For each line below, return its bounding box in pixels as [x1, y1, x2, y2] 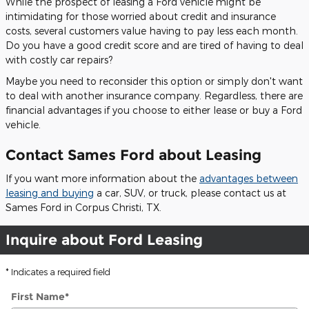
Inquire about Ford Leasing [6, 231, 203, 248]
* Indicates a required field [6, 267, 110, 277]
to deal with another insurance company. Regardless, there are [6, 89, 303, 101]
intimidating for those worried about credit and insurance [6, 10, 276, 22]
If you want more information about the [6, 172, 199, 184]
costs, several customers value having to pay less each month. [6, 24, 298, 37]
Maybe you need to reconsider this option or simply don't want [6, 74, 303, 87]
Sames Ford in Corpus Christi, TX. [6, 201, 161, 213]
